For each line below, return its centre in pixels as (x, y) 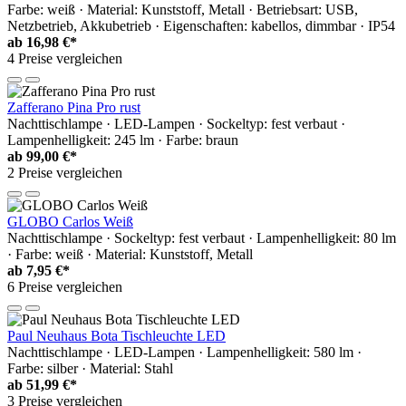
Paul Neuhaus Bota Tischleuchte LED (116, 335)
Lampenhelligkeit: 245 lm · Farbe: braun (123, 140)
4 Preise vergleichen (65, 58)
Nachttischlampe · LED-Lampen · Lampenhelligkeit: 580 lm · (184, 352)
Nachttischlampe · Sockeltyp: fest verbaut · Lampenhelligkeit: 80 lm (202, 237)
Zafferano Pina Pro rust (74, 107)
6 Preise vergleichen (65, 286)
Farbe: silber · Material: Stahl (90, 368)
